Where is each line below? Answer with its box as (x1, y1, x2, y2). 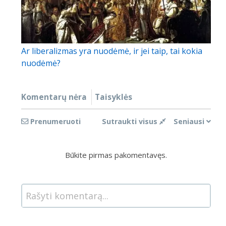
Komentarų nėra (21, 91, 87, 103)
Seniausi (174, 117, 204, 127)
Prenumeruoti (30, 117, 81, 127)
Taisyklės (95, 91, 132, 103)
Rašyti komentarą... (26, 190, 108, 202)
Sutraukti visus (102, 117, 159, 127)
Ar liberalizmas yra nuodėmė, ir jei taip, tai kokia (21, 45, 202, 57)
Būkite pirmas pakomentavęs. (65, 150, 167, 160)
